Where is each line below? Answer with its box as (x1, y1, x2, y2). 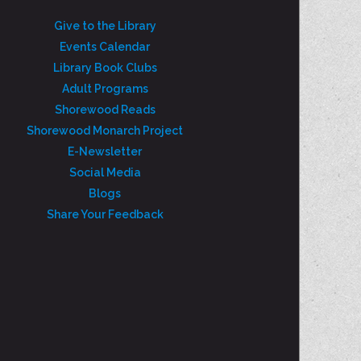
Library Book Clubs (52, 61, 157, 74)
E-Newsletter (68, 145, 143, 158)
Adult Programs (61, 82, 148, 95)
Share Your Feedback (46, 208, 164, 221)
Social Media (68, 166, 141, 179)
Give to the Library (53, 19, 156, 32)
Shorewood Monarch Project (27, 124, 184, 137)
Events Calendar (60, 40, 151, 53)
